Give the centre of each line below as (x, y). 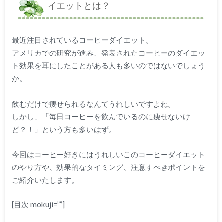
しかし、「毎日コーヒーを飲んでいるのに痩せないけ (101, 116)
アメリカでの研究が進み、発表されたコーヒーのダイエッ (108, 53)
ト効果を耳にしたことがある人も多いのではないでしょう (108, 66)
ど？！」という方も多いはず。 (64, 129)
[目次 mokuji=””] (38, 204)
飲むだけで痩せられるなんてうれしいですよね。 (93, 103)
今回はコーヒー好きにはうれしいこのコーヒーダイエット (108, 154)
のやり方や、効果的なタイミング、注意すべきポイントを (108, 167)
